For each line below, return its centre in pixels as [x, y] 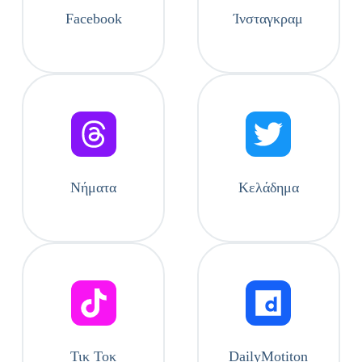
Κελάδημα [268, 187]
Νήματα [94, 187]
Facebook [93, 19]
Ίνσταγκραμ [269, 19]
